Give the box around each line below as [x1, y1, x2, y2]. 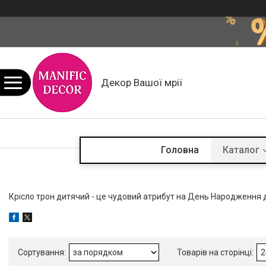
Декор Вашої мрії [101, 76, 182, 88]
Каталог [223, 144, 259, 156]
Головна [161, 144, 199, 156]
